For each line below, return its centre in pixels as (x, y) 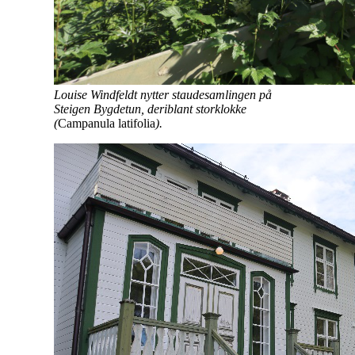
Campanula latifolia (107, 123)
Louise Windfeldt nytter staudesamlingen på (163, 94)
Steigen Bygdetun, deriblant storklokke (150, 109)
